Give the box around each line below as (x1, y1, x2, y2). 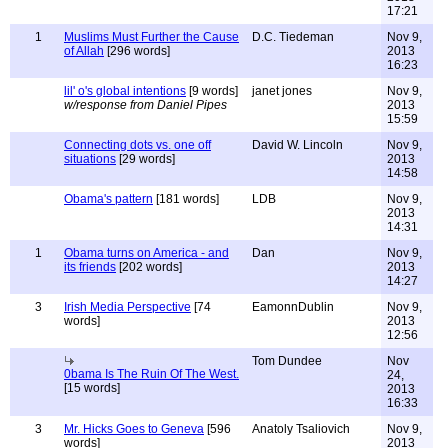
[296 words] (104, 44, 170, 58)
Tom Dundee (252, 354, 322, 368)
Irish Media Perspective (64, 300, 191, 314)
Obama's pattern (64, 192, 153, 206)
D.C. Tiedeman (252, 30, 334, 44)
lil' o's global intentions (64, 84, 186, 98)
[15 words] (64, 381, 120, 395)
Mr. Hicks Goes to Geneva (64, 422, 204, 436)
